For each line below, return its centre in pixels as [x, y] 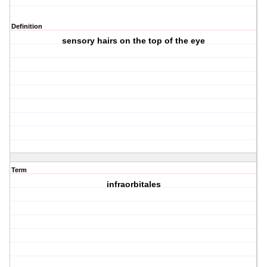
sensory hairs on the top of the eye [134, 41]
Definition [27, 27]
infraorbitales [133, 184]
